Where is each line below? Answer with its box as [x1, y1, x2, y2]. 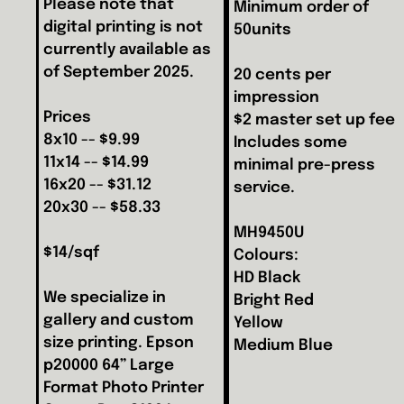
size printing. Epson [43, 335, 195, 351]
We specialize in [43, 289, 167, 306]
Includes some [233, 134, 347, 151]
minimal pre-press [233, 157, 375, 173]
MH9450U [233, 225, 304, 241]
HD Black [233, 270, 300, 286]
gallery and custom [43, 312, 195, 328]
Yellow [233, 315, 283, 331]
